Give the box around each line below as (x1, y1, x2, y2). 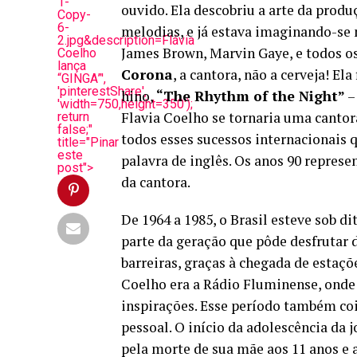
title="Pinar (57, 135, 119, 150)
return (57, 109, 89, 124)
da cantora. (121, 173, 190, 191)
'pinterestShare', (57, 84, 147, 99)
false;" (57, 122, 92, 137)
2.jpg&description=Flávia (57, 33, 194, 48)
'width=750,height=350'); (57, 96, 193, 112)
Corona (121, 65, 173, 84)
